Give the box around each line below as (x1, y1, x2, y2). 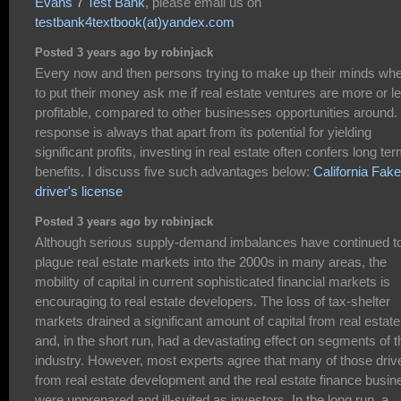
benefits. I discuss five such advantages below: (35, 164, 313, 180)
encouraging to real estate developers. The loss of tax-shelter (35, 294, 390, 310)
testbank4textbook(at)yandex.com (35, 14, 235, 30)
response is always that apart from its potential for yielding (35, 124, 371, 141)
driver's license (35, 183, 123, 200)
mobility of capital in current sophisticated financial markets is (35, 274, 390, 290)
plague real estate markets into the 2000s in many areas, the (35, 254, 387, 270)
